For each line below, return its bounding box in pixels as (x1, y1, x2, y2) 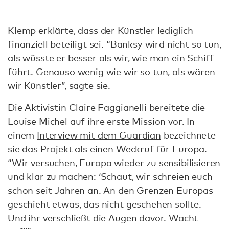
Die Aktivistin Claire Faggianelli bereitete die (8, 101, 205, 113)
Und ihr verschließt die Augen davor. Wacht (8, 212, 198, 223)
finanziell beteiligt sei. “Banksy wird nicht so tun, (8, 38, 221, 50)
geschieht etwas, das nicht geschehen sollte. (8, 198, 201, 210)
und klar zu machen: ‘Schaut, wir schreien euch (8, 170, 213, 182)
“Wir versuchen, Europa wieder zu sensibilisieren (8, 156, 221, 168)
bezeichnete (161, 129, 216, 141)
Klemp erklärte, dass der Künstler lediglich (8, 24, 194, 36)
